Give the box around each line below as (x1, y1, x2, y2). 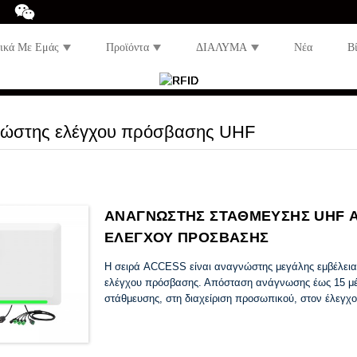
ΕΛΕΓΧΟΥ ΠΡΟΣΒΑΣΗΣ (104, 229, 269, 245)
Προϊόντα (106, 41, 149, 53)
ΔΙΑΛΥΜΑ (196, 41, 247, 53)
